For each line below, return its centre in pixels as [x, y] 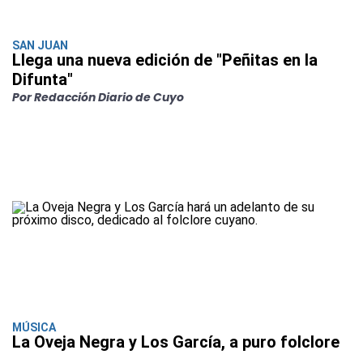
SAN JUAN [40, 46]
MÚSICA [34, 328]
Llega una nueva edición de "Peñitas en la [165, 60]
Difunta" [43, 80]
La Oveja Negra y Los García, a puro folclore [176, 342]
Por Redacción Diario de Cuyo [98, 98]
